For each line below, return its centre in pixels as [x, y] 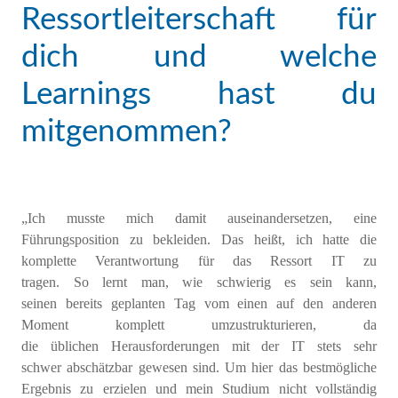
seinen [44, 303]
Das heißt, [253, 239]
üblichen [74, 346]
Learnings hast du [199, 94]
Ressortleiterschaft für [199, 20]
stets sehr [347, 346]
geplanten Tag [153, 303]
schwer [41, 367]
